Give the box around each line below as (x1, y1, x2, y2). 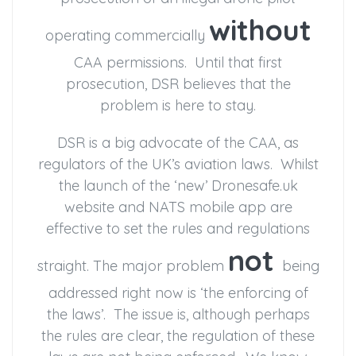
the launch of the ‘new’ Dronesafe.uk (58, 176, 298, 195)
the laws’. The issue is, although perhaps (46, 304, 310, 323)
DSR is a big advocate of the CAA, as (57, 133, 299, 152)
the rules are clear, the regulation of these (41, 326, 315, 345)
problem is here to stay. (100, 95, 256, 114)
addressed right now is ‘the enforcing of (48, 283, 308, 302)
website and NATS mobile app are (64, 197, 292, 216)
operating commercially (44, 25, 209, 44)
